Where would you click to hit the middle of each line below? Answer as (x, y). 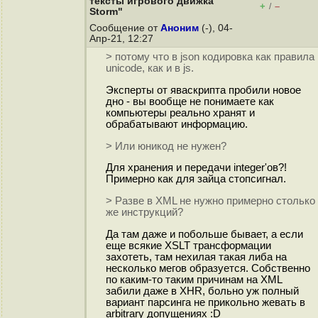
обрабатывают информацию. (176, 125)
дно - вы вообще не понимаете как (190, 102)
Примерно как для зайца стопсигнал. (196, 179)
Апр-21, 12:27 (123, 39)
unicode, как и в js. (149, 68)
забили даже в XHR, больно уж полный (202, 291)
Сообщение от (125, 28)
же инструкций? (144, 213)
